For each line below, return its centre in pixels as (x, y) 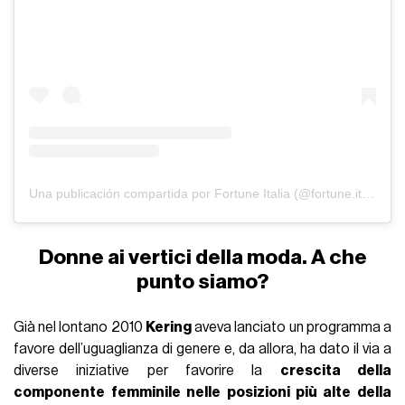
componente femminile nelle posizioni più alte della (202, 393)
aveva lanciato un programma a (291, 328)
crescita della (335, 371)
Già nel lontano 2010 (80, 328)
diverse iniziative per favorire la (147, 371)
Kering (168, 328)
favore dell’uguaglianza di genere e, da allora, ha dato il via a (202, 349)
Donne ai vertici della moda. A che (202, 258)
